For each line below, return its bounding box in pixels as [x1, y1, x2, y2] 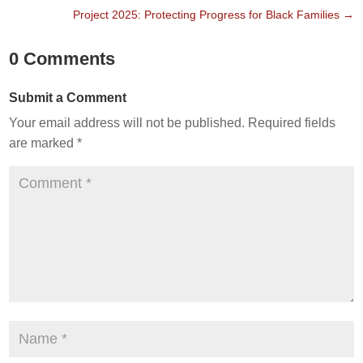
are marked [9, 136, 78, 151]
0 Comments [9, 49, 116, 70]
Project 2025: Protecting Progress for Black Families [72, 8, 340, 22]
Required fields [248, 116, 336, 130]
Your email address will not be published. [9, 116, 246, 130]
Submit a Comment [9, 91, 127, 105]
